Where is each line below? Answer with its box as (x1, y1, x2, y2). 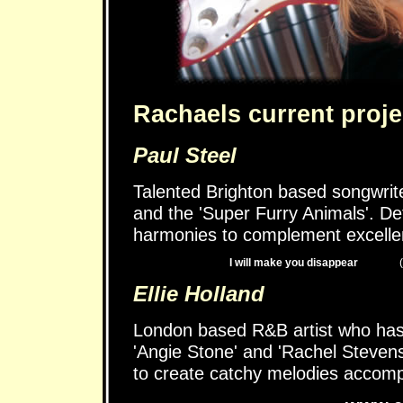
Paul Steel (132, 143, 237, 167)
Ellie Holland (132, 282, 264, 306)
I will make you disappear (228, 256, 358, 269)
